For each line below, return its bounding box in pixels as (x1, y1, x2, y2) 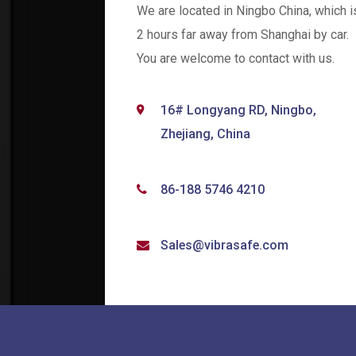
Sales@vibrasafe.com (161, 237, 288, 253)
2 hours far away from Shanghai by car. (137, 26, 349, 42)
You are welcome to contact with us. (137, 50, 335, 66)
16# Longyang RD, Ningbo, (161, 102, 316, 118)
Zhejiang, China (161, 126, 250, 141)
